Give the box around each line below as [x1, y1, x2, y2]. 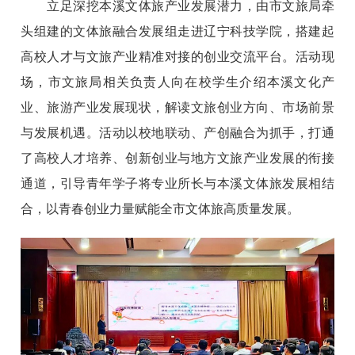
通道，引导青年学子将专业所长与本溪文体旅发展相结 [21, 176, 334, 190]
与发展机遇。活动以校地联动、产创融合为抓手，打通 [21, 125, 334, 139]
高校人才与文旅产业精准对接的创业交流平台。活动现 [21, 49, 334, 63]
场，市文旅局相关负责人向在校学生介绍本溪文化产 [21, 74, 334, 89]
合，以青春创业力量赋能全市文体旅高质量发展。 [21, 201, 300, 216]
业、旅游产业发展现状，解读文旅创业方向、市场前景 [21, 100, 334, 114]
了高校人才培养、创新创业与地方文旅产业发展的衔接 [21, 151, 334, 165]
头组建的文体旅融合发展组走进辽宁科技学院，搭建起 [21, 24, 334, 38]
